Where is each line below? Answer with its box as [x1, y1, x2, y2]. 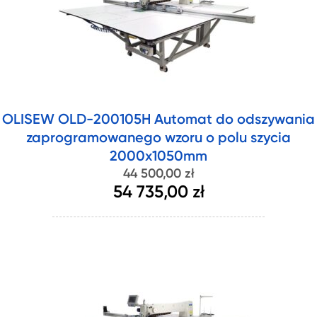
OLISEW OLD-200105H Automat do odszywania [2, 113, 315, 127]
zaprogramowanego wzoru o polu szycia [26, 132, 291, 146]
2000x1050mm [110, 150, 207, 164]
